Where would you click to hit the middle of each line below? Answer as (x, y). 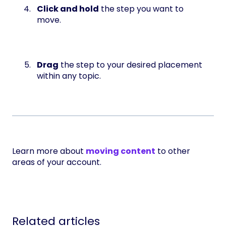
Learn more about (49, 151)
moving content (121, 151)
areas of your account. (58, 162)
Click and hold (68, 9)
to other (173, 151)
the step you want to (141, 9)
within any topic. (69, 76)
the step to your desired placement (130, 65)
